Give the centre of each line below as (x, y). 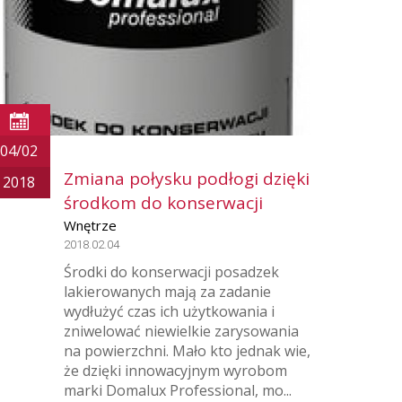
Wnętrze (90, 225)
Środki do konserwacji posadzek (171, 272)
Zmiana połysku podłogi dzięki (187, 179)
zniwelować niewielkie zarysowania (181, 331)
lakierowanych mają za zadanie (167, 292)
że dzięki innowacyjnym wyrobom (175, 371)
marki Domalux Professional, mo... (178, 390)
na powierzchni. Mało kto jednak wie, (187, 351)
